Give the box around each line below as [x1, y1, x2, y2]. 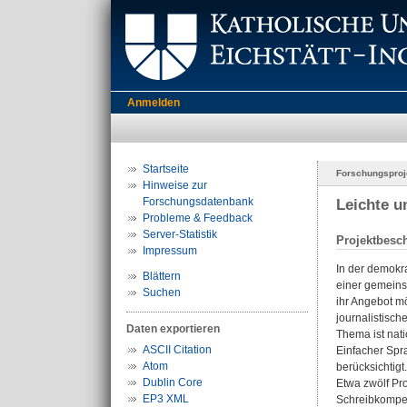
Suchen [143, 286, 181, 299]
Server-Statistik [143, 228, 217, 241]
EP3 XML [143, 392, 189, 405]
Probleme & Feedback [143, 212, 253, 224]
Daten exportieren [126, 323, 220, 335]
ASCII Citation [143, 343, 212, 356]
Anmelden [127, 96, 180, 109]
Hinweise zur [143, 179, 207, 192]
